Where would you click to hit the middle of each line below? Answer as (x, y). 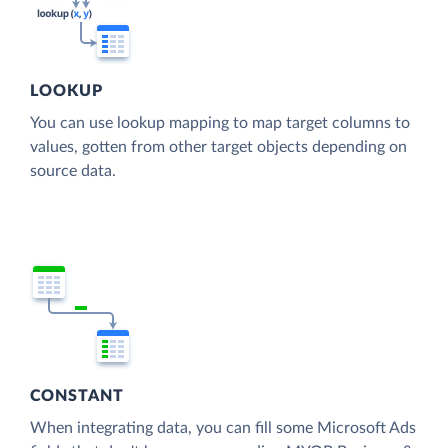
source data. (73, 171)
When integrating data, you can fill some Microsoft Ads (223, 427)
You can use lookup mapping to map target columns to (220, 123)
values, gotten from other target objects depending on (218, 147)
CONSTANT (77, 395)
